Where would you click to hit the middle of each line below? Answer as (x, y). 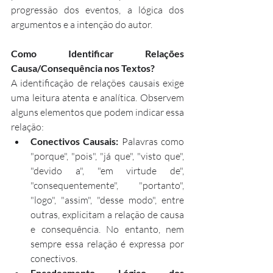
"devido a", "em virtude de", (107, 170)
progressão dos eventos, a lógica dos (97, 9)
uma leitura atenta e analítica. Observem (97, 97)
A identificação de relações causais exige (97, 83)
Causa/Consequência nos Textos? (83, 68)
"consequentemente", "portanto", (107, 185)
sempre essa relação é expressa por (107, 243)
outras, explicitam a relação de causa (107, 214)
